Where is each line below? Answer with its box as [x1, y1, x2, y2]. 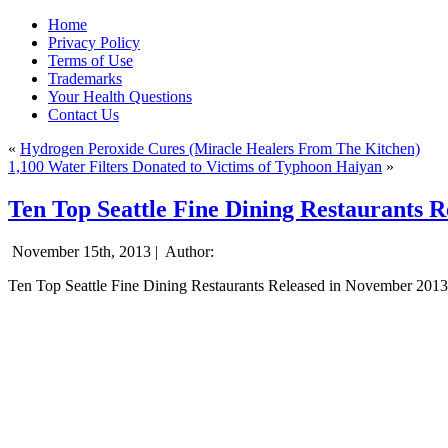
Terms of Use [48, 52, 133, 69]
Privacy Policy [48, 34, 140, 51]
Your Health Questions [48, 88, 192, 105]
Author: [162, 242, 214, 260]
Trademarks [48, 70, 122, 87]
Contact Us [48, 106, 119, 123]
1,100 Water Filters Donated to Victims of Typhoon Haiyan [8, 158, 382, 175]
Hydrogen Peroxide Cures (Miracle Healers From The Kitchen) [20, 140, 420, 157]
